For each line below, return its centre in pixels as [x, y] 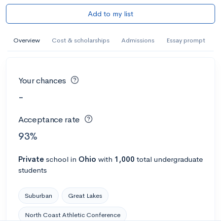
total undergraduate [169, 159]
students [33, 170]
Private [31, 159]
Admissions [138, 40]
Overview [27, 40]
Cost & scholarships [81, 40]
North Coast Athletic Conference [73, 215]
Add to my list [110, 13]
